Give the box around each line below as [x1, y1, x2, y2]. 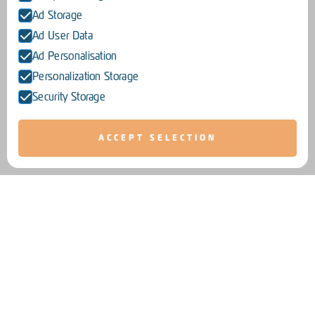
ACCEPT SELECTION [98, 132, 217, 143]
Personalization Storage [32, 70, 139, 83]
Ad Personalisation [32, 49, 117, 63]
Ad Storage [32, 8, 83, 22]
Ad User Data [32, 29, 93, 42]
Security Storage [32, 90, 106, 103]
